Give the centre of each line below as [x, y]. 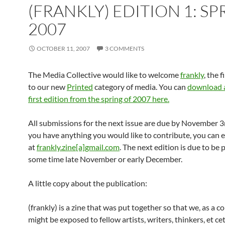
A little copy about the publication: [88, 183]
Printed [80, 87]
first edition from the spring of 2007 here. [99, 99]
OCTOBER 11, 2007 [63, 48]
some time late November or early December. [105, 159]
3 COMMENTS [125, 48]
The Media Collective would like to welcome [104, 75]
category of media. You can [140, 87]
